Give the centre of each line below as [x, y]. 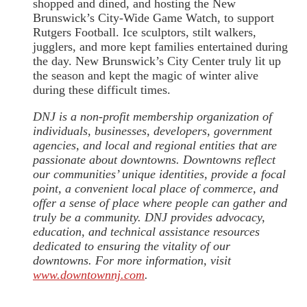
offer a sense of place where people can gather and [160, 203]
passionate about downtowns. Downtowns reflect [154, 160]
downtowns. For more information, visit [132, 261]
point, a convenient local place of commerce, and [156, 189]
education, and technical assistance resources [146, 232]
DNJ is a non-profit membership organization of [152, 117]
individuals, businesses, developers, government [152, 131]
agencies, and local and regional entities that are [155, 146]
